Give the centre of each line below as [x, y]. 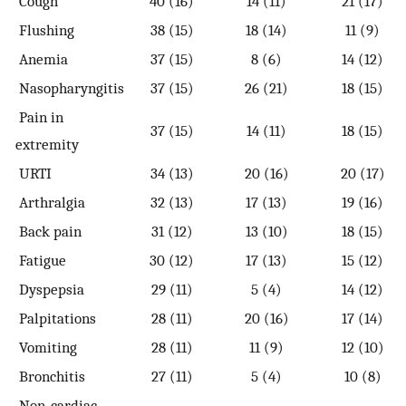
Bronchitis [50, 377]
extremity [47, 145]
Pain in [39, 117]
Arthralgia [50, 203]
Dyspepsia [50, 290]
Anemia [42, 59]
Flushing [45, 30]
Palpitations [56, 319]
